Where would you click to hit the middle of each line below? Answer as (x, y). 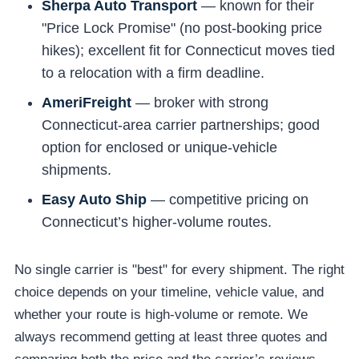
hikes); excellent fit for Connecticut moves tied (188, 51)
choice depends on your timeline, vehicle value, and (169, 292)
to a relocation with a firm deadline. (153, 73)
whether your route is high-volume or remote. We (161, 314)
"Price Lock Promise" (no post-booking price (182, 28)
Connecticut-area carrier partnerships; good (181, 125)
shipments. (77, 170)
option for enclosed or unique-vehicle (159, 148)
